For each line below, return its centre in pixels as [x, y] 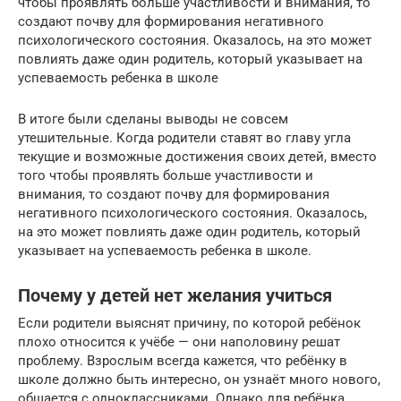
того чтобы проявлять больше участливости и [166, 175]
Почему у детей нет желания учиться [175, 296]
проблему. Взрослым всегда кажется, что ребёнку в [183, 360]
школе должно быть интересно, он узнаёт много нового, [199, 379]
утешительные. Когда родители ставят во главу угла [184, 137]
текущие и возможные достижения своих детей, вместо [197, 156]
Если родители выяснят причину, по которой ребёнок [189, 323]
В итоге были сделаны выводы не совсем [153, 119]
